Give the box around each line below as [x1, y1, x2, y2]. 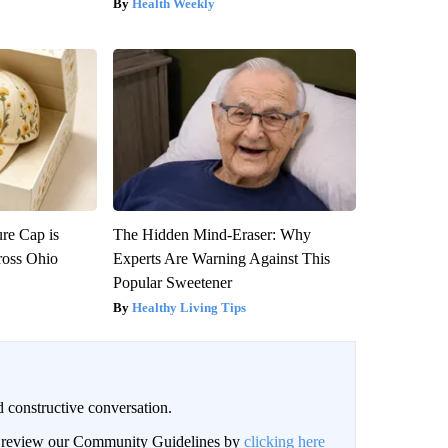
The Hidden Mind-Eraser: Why [112, 225, 311, 243]
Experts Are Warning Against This [112, 249, 330, 267]
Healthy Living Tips [131, 299, 246, 315]
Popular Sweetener [112, 273, 232, 291]
